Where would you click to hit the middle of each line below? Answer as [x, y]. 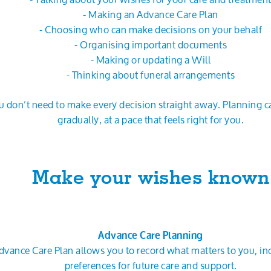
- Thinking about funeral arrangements [151, 75]
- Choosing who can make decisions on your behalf [151, 29]
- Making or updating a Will [151, 60]
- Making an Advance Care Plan [151, 14]
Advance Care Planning [151, 235]
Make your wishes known [151, 177]
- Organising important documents [151, 44]
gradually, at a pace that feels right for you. [151, 119]
